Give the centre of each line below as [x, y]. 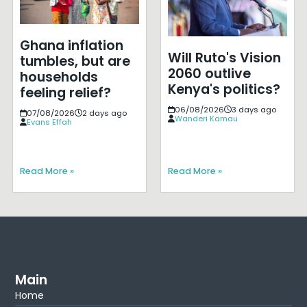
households [59, 77]
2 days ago [104, 113]
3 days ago [254, 110]
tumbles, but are [75, 61]
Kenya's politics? [224, 90]
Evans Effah [49, 122]
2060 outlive [209, 74]
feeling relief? [65, 93]
